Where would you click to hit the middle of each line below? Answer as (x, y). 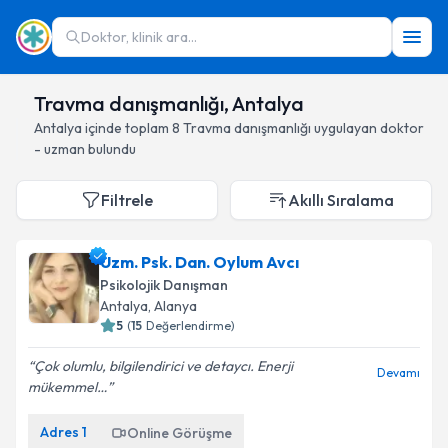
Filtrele (127, 200)
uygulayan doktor (367, 128)
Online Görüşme (179, 433)
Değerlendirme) (190, 325)
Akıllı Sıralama (341, 200)
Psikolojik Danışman (164, 285)
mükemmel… (67, 387)
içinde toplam (127, 128)
